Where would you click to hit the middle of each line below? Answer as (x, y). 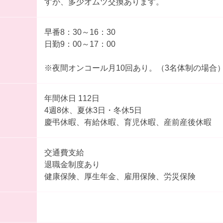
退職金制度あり (72, 165)
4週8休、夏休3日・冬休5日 (93, 111)
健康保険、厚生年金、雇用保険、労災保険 (120, 177)
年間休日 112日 (72, 99)
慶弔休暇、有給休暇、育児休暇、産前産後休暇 (128, 122)
